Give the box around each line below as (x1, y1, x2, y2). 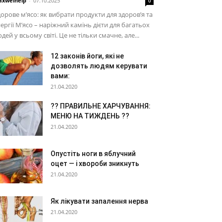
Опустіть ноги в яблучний (51, 150, 136, 158)
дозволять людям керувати (51, 62, 147, 70)
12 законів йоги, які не (51, 52, 124, 60)
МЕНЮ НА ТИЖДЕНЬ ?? (51, 112, 129, 120)
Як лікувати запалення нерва (51, 197, 148, 205)
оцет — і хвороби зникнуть (51, 160, 139, 167)
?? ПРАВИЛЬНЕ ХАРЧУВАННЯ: (51, 102, 151, 110)
